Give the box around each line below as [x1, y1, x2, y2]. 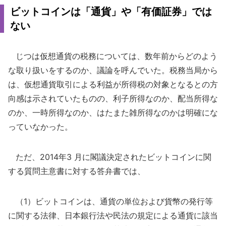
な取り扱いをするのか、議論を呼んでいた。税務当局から [8, 65, 218, 75]
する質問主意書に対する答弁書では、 [8, 166, 145, 176]
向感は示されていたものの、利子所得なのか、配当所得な [8, 93, 218, 103]
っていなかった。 [8, 122, 73, 132]
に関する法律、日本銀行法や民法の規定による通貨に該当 [8, 210, 218, 220]
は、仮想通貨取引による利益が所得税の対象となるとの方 [8, 79, 218, 89]
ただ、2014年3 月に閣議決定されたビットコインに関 [8, 152, 211, 162]
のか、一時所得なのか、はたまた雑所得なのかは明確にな [8, 107, 218, 118]
